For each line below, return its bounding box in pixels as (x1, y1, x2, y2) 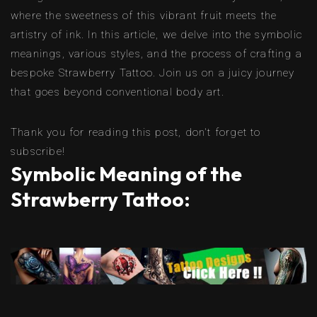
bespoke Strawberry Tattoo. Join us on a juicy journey (11, 66, 295, 79)
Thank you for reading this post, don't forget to (11, 125, 261, 139)
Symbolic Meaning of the (11, 161, 242, 186)
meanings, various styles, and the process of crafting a (11, 47, 303, 60)
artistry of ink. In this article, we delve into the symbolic (11, 28, 303, 41)
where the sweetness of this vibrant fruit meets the (11, 8, 277, 22)
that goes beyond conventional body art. (11, 85, 224, 98)
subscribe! (11, 144, 65, 158)
